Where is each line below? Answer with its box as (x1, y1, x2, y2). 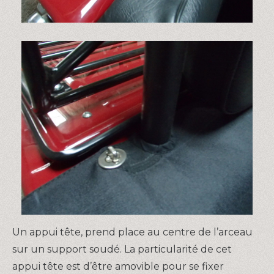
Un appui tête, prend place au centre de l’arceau (12, 226, 253, 238)
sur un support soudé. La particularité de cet (12, 243, 232, 255)
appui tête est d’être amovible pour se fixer (12, 260, 224, 272)
